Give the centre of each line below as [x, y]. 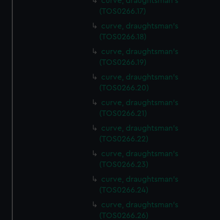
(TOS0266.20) [124, 88]
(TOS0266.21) [123, 113]
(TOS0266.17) [123, 11]
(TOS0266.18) [123, 37]
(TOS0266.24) [124, 190]
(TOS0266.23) [124, 165]
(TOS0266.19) [123, 62]
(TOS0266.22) [124, 139]
